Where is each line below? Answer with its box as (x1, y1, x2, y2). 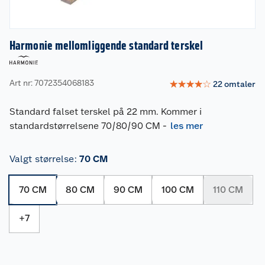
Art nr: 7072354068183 (9, 78, 94, 88)
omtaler (224, 79, 256, 89)
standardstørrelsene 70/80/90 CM (9, 119, 160, 131)
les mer (170, 119, 203, 131)
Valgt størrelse (9, 153, 75, 164)
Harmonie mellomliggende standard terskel (9, 38, 203, 53)
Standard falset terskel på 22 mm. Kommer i (9, 105, 202, 117)
